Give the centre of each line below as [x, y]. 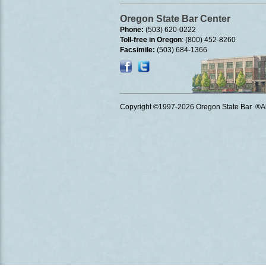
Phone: [133, 30]
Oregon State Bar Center [175, 19]
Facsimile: [137, 50]
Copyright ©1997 [148, 107]
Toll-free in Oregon [151, 40]
